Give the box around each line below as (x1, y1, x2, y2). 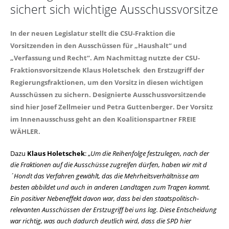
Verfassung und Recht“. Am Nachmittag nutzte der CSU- (10, 53, 200, 62)
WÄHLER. (10, 127, 40, 136)
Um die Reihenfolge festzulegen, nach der (90, 149, 209, 158)
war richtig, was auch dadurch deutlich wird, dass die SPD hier (10, 216, 191, 225)
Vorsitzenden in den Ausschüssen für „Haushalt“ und (10, 41, 187, 50)
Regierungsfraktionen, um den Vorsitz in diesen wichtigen (10, 78, 203, 87)
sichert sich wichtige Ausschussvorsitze (10, 1, 218, 17)
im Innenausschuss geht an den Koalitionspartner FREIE (10, 114, 196, 124)
